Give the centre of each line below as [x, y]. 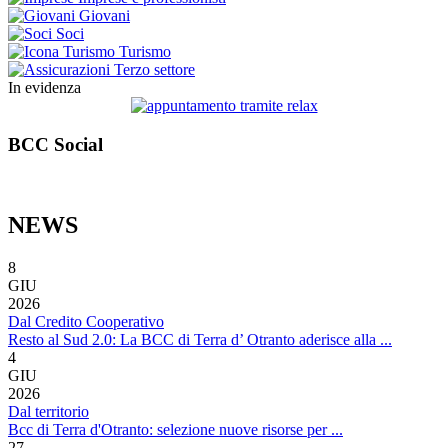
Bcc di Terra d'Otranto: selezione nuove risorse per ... [175, 430]
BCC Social [55, 144]
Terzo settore [154, 69]
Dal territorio [48, 412]
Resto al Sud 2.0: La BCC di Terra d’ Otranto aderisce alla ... [200, 340]
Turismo [145, 51]
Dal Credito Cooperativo [86, 322]
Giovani [104, 15]
